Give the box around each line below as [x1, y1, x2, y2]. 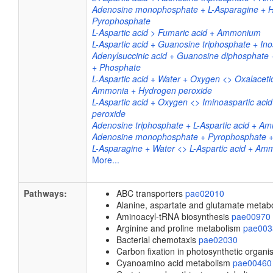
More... [92, 154, 119, 166]
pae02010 [185, 187, 224, 199]
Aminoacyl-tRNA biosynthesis [116, 210, 232, 222]
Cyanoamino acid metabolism [116, 257, 233, 269]
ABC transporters [116, 187, 185, 199]
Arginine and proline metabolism [116, 222, 243, 234]
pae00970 [232, 210, 271, 222]
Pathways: [24, 187, 67, 199]
